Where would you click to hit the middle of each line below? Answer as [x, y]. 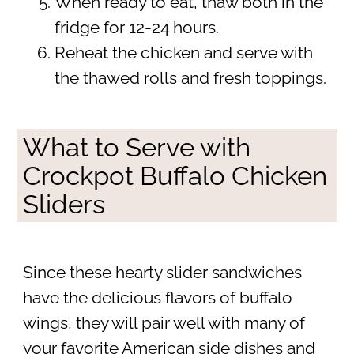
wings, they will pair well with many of [164, 323]
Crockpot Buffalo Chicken [175, 175]
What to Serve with [136, 147]
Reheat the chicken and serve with [183, 53]
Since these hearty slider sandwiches [162, 272]
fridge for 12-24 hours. [136, 27]
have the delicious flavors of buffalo [157, 298]
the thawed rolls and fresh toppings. [190, 78]
